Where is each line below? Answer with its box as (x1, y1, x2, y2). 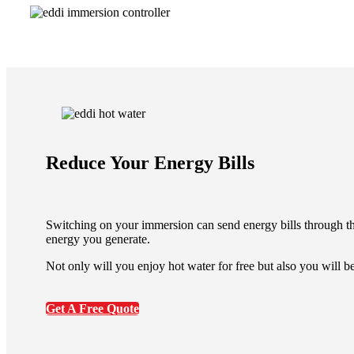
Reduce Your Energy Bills (46, 152, 254, 173)
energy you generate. (46, 232, 150, 246)
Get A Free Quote (46, 301, 139, 315)
